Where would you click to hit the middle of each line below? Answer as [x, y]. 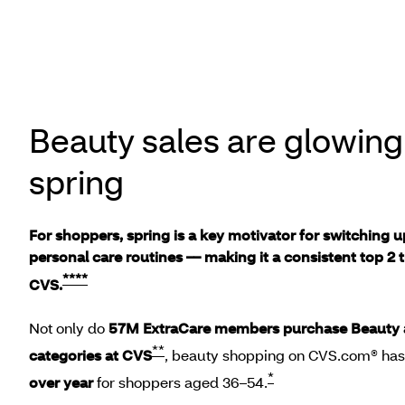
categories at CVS [90, 355]
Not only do [69, 327]
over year [61, 382]
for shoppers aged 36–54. [180, 382]
